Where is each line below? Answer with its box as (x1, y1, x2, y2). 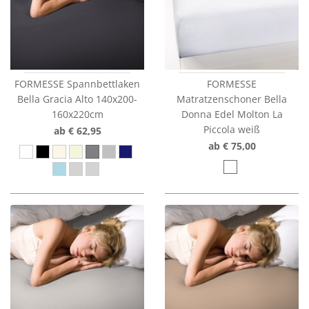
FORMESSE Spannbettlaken (14, 77, 140, 90)
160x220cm (51, 108, 103, 121)
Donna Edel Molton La (181, 108, 283, 121)
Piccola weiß (203, 123, 260, 136)
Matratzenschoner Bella (177, 92, 287, 106)
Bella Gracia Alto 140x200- (17, 92, 137, 106)
